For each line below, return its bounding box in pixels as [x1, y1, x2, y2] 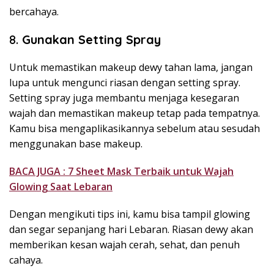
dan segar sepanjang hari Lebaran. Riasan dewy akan [9, 223, 253, 237]
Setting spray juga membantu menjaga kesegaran [9, 91, 239, 105]
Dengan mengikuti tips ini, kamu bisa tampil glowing [9, 207, 250, 221]
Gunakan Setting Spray [22, 32, 161, 48]
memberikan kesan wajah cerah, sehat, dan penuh [9, 238, 240, 252]
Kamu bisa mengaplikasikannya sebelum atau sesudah [9, 122, 260, 136]
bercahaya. [9, 5, 59, 19]
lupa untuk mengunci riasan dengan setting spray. [9, 76, 240, 90]
